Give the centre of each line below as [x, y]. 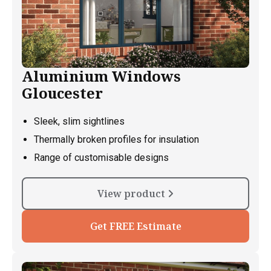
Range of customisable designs [101, 157]
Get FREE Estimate [135, 226]
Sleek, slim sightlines [79, 121]
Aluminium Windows [101, 76]
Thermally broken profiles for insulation [116, 139]
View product [132, 193]
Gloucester [62, 93]
